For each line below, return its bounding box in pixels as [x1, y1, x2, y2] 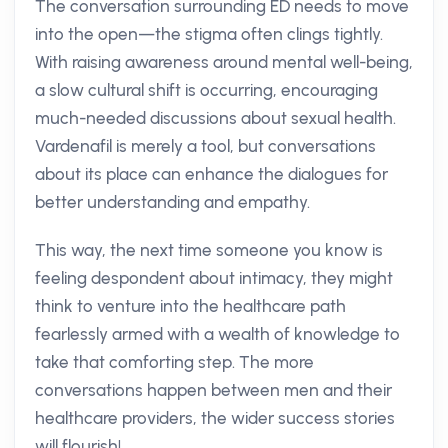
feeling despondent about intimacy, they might [35, 268, 393, 288]
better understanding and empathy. [35, 192, 310, 212]
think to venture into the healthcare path [35, 296, 346, 316]
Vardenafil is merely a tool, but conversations [35, 136, 376, 156]
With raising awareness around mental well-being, [35, 52, 413, 72]
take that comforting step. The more [35, 352, 314, 372]
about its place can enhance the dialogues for [35, 164, 388, 184]
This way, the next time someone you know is [35, 240, 383, 260]
